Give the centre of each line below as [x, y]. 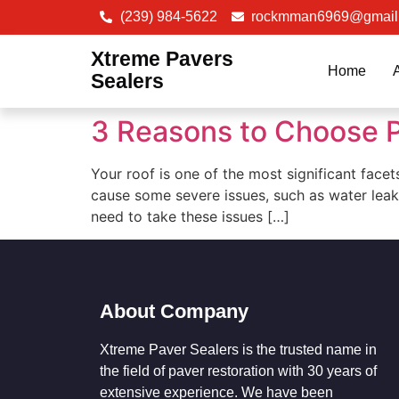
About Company [174, 312]
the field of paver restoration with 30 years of [238, 371]
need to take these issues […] [190, 216]
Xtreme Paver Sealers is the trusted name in [238, 350]
